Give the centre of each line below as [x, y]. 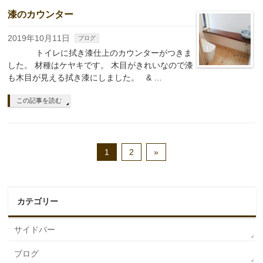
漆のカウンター [41, 15]
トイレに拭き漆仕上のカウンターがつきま [100, 53]
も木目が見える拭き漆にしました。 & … [85, 78]
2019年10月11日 [39, 38]
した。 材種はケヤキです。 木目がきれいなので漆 [101, 65]
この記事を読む [39, 101]
